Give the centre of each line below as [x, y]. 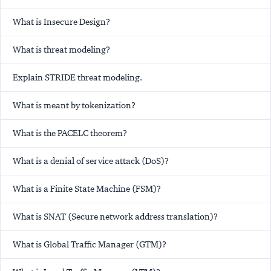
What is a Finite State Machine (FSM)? [87, 189]
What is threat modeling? [61, 50]
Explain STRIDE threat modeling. [77, 78]
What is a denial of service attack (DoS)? [91, 161]
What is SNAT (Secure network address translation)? [115, 217]
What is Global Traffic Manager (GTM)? [90, 245]
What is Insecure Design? [61, 22]
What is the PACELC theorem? [70, 133]
